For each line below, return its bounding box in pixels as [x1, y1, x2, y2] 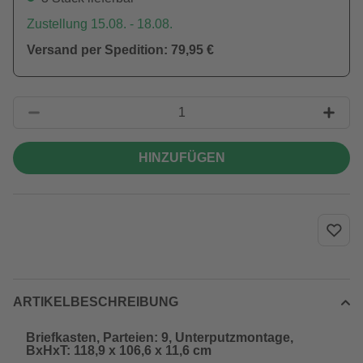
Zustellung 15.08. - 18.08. [27, 17, 173, 31]
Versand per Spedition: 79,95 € [27, 43, 214, 57]
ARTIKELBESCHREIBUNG [13, 295, 178, 309]
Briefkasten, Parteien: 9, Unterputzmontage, [26, 331, 293, 344]
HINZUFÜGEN [138, 151, 225, 164]
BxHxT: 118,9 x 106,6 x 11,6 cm [26, 344, 211, 357]
